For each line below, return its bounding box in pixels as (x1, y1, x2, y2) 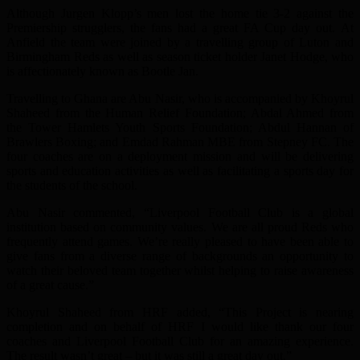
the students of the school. (6, 178, 137, 193)
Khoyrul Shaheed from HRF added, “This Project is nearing (6, 305, 354, 320)
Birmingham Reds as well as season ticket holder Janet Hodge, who (6, 50, 354, 64)
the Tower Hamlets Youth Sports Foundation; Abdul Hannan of (6, 121, 354, 135)
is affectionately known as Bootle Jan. (6, 64, 198, 79)
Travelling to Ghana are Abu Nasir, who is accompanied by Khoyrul (6, 92, 354, 106)
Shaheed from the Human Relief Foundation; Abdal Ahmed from (6, 106, 354, 121)
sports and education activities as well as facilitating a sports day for (6, 164, 354, 178)
